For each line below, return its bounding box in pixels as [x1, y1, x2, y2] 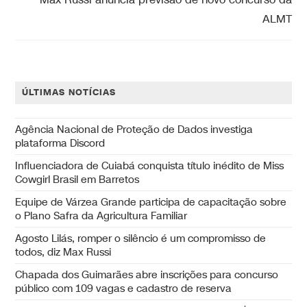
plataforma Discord [15, 136, 106, 151]
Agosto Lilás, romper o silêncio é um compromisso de [15, 232, 267, 246]
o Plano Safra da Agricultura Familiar [15, 209, 188, 223]
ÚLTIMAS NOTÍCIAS [22, 86, 116, 99]
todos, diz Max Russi [15, 245, 112, 260]
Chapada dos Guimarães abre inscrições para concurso [15, 268, 279, 282]
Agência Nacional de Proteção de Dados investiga [15, 123, 254, 137]
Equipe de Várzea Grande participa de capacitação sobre [15, 195, 287, 210]
